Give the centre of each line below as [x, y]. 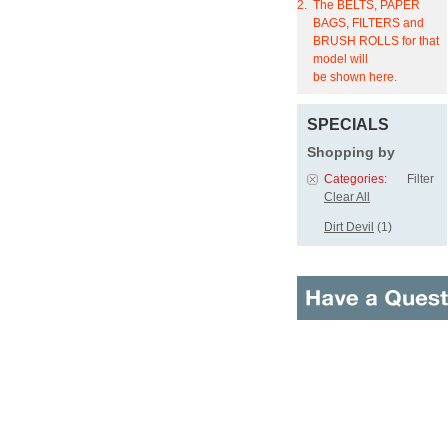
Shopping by [351, 152]
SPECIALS [348, 124]
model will [340, 59]
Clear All [347, 197]
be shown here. [355, 77]
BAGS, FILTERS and [368, 23]
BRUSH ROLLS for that [376, 41]
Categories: [355, 179]
